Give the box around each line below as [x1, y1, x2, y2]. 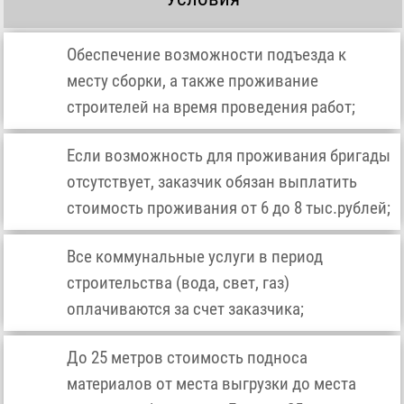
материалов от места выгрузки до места [67, 373, 357, 395]
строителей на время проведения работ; [67, 96, 356, 118]
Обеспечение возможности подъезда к [67, 44, 347, 66]
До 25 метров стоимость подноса [67, 347, 308, 369]
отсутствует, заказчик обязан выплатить [67, 171, 358, 193]
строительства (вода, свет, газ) [67, 272, 290, 294]
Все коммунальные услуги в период [67, 246, 324, 268]
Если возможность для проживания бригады [67, 145, 391, 167]
